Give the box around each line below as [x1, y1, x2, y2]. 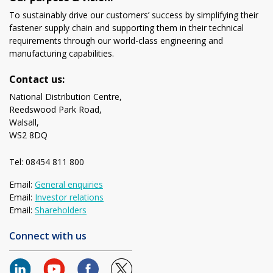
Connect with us [9, 229, 87, 243]
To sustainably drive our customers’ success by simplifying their [9, 9, 258, 21]
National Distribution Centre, [9, 90, 122, 102]
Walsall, [9, 116, 39, 128]
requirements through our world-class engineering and [9, 34, 223, 46]
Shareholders [35, 204, 87, 216]
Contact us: [9, 72, 65, 86]
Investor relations [35, 191, 104, 203]
